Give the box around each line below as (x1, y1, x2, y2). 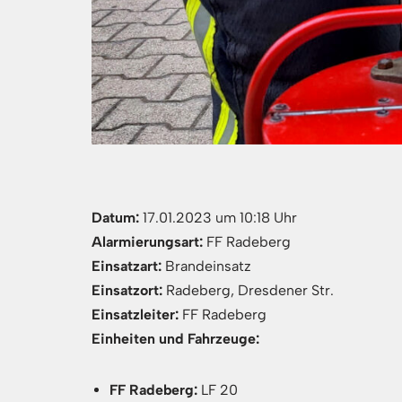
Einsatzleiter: (92, 306, 179, 323)
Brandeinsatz (162, 258, 251, 275)
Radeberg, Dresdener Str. (162, 282, 334, 299)
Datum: (92, 209, 139, 226)
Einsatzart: (92, 258, 162, 275)
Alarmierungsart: (92, 233, 203, 250)
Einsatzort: (92, 282, 162, 299)
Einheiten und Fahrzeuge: (92, 330, 259, 347)
